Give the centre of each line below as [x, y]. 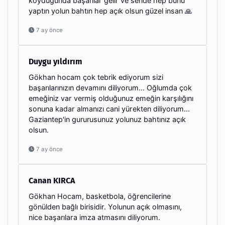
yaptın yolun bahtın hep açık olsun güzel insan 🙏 [110, 11]
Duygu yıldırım [55, 61]
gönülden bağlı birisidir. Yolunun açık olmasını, [105, 206]
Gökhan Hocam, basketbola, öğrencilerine [100, 196]
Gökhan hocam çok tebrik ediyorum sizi [96, 77]
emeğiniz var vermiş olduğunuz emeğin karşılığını [111, 98]
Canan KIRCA [52, 180]
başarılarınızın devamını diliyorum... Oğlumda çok [110, 87]
